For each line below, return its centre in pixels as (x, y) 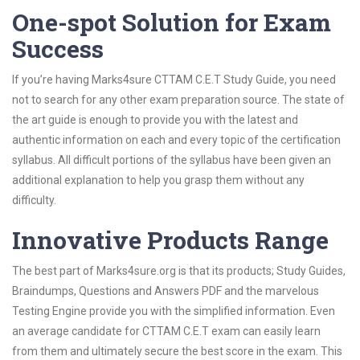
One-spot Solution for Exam (172, 22)
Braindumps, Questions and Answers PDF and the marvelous (166, 291)
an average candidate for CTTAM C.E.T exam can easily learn (166, 331)
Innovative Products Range (170, 240)
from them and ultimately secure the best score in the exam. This (177, 351)
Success (58, 49)
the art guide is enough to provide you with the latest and (155, 120)
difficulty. (34, 200)
